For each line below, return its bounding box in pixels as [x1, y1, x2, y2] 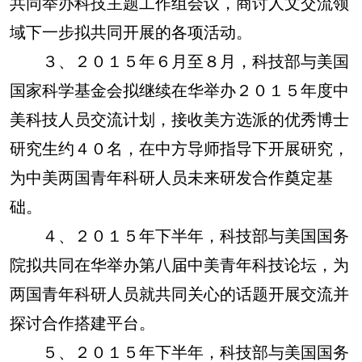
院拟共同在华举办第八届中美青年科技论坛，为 [10, 252, 349, 276]
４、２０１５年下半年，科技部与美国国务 [10, 223, 349, 246]
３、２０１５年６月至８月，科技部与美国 [10, 48, 349, 72]
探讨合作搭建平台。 [10, 310, 155, 334]
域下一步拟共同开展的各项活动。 [10, 19, 252, 43]
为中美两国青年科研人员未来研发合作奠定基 [10, 165, 333, 188]
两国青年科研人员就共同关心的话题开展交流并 [10, 281, 349, 305]
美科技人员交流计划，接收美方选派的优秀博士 [10, 107, 349, 130]
